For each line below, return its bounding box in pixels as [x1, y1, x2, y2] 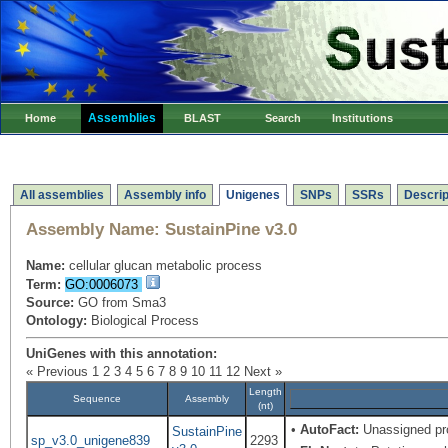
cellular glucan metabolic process [65, 258, 262, 273]
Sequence [73, 393, 122, 404]
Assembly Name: [26, 220, 160, 239]
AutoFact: [300, 422, 360, 437]
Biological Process [87, 313, 199, 328]
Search [265, 112, 301, 124]
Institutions [332, 112, 394, 124]
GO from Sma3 [74, 295, 166, 310]
